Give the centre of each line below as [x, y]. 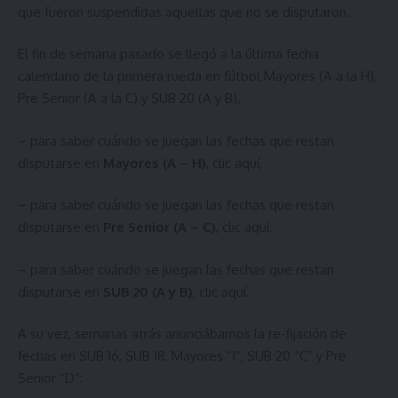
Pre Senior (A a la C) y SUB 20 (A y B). [129, 98]
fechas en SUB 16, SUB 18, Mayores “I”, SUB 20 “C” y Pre [182, 356]
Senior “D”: [50, 378]
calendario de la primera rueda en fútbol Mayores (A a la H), [197, 76]
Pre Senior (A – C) [159, 227]
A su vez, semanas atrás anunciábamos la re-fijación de [182, 334]
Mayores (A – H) [155, 163]
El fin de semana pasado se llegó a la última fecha [168, 54]
